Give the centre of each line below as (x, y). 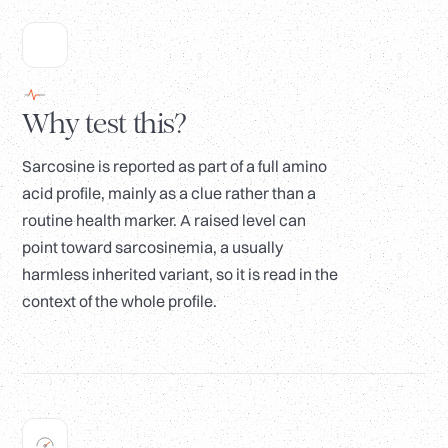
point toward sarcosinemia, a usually (152, 247)
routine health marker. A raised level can (164, 220)
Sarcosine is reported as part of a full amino (174, 166)
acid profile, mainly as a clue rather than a (169, 193)
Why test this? (104, 124)
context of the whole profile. (119, 301)
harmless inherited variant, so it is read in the (180, 274)
